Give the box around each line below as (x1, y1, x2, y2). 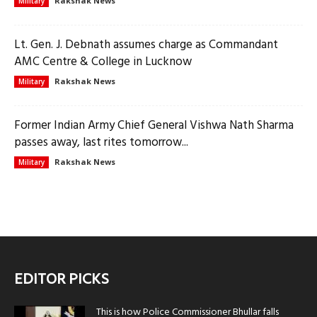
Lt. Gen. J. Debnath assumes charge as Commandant (14, 35, 278, 55)
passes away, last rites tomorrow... (14, 133, 188, 153)
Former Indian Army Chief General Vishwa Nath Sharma (14, 116, 294, 136)
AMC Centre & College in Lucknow (14, 52, 192, 72)
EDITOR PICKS (14, 267, 109, 293)
